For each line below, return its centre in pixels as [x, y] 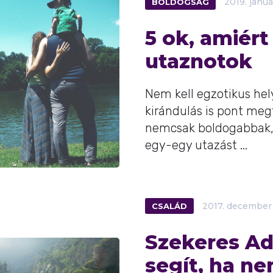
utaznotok [199, 61]
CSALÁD [169, 206]
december [249, 206]
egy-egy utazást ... [196, 145]
